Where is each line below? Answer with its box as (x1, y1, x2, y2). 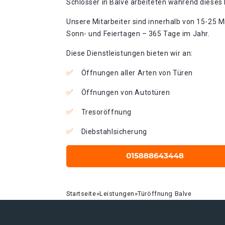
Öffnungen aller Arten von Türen (81, 69, 193, 77)
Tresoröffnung (81, 108, 132, 116)
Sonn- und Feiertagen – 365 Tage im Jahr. (66, 30, 210, 38)
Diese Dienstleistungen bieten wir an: (66, 49, 193, 57)
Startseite (66, 190, 96, 197)
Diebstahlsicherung (81, 128, 147, 136)
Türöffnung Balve (138, 190, 192, 197)
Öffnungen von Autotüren (81, 88, 170, 96)
